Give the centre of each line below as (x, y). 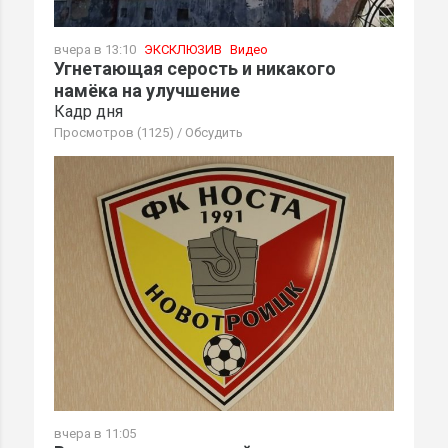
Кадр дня (88, 112)
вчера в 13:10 (96, 50)
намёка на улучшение (147, 91)
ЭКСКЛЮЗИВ (183, 50)
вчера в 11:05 (95, 434)
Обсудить (214, 133)
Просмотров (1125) (114, 133)
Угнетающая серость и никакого (195, 69)
